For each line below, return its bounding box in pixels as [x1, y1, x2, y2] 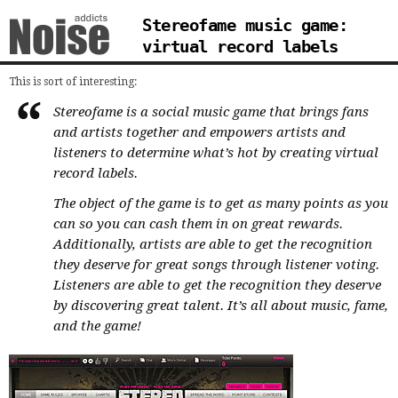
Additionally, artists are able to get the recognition [53, 236, 372, 253]
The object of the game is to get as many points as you [53, 195, 388, 212]
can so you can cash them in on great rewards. [53, 216, 343, 233]
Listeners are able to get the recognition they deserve [53, 277, 381, 294]
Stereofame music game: [142, 15, 347, 36]
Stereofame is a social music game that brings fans [53, 104, 369, 120]
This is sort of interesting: [9, 76, 137, 88]
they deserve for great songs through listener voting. [53, 257, 379, 274]
